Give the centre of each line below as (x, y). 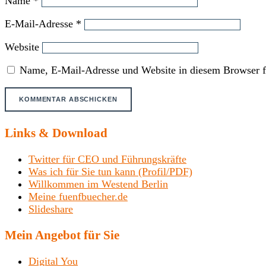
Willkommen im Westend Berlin (98, 184)
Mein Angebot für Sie (62, 235)
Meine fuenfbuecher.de (78, 196)
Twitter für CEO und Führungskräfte (107, 159)
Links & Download (56, 133)
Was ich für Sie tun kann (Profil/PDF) (110, 171)
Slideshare (51, 209)
